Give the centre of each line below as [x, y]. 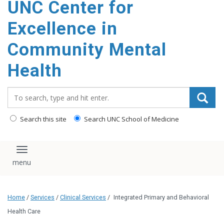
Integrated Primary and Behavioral [161, 197]
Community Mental [87, 50]
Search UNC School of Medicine [131, 119]
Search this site [42, 119]
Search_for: [29, 92]
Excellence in [62, 29]
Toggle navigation [59, 154]
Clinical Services [83, 197]
